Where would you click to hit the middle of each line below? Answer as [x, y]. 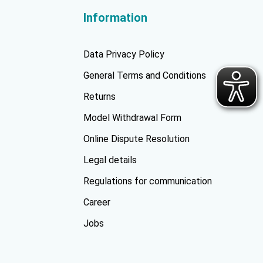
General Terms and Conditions [145, 76]
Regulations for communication [148, 181]
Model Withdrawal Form [132, 118]
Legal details [110, 160]
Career [97, 203]
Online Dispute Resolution [136, 139]
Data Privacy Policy [124, 55]
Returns [100, 97]
